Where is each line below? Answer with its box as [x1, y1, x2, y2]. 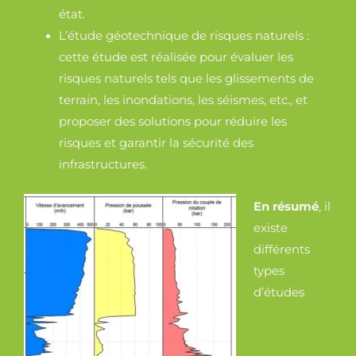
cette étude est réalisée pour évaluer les [59, 50, 294, 65]
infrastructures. [59, 157, 148, 172]
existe [253, 221, 288, 236]
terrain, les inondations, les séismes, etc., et [59, 93, 308, 108]
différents [253, 242, 311, 257]
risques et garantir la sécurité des [59, 136, 254, 151]
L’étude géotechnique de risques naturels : [59, 29, 310, 44]
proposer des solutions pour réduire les [59, 114, 288, 130]
